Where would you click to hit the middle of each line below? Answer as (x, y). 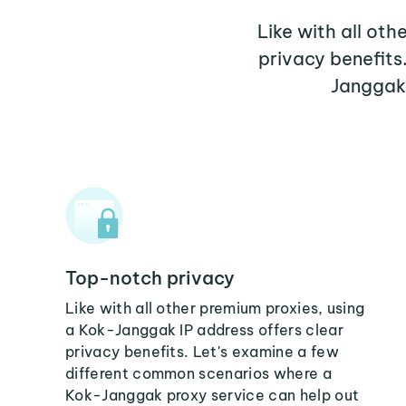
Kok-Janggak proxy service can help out (213, 395)
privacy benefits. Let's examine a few (202, 352)
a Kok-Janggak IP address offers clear (204, 330)
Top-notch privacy (150, 278)
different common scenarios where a (198, 373)
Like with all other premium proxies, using (215, 308)
